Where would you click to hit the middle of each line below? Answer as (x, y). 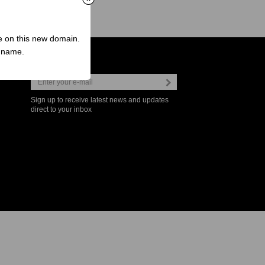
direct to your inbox (62, 109)
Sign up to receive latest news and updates (100, 100)
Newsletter (54, 57)
